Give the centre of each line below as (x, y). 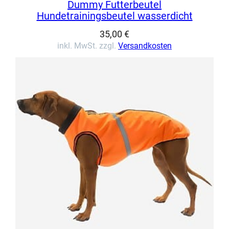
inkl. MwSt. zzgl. (88, 45)
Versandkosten (145, 45)
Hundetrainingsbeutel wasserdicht (114, 16)
